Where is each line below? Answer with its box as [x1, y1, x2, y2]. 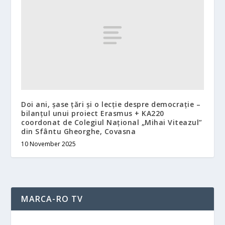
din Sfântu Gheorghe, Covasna [21, 126, 136, 136]
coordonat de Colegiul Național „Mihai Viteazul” [21, 117, 202, 127]
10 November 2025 [21, 139, 76, 148]
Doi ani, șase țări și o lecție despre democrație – [21, 99, 201, 109]
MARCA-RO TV [21, 193, 83, 204]
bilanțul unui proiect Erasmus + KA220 [21, 108, 164, 118]
